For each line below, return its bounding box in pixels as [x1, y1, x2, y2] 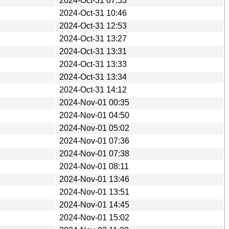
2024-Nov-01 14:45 [59, 200, 129, 209]
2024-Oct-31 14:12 [59, 85, 127, 94]
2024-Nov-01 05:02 [59, 123, 129, 132]
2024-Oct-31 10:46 [59, 8, 127, 17]
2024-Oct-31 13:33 [59, 59, 127, 68]
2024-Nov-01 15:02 [59, 213, 129, 222]
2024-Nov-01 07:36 [59, 136, 129, 145]
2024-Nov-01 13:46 [59, 174, 129, 184]
